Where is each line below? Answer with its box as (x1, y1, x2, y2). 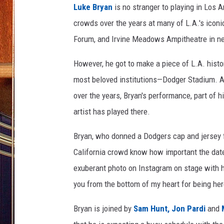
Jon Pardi (171, 203, 205, 213)
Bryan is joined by (73, 203, 131, 213)
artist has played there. (73, 106, 150, 116)
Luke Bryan (73, 2, 112, 12)
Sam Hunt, (131, 203, 169, 213)
